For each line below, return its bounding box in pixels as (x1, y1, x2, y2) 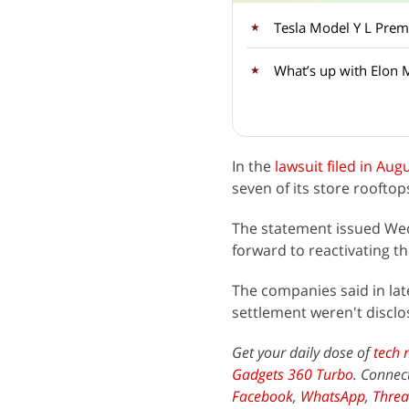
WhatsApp (300, 386, 365, 406)
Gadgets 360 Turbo (232, 364, 353, 384)
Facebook (232, 386, 293, 406)
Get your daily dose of (232, 342, 373, 362)
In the (232, 156, 275, 176)
